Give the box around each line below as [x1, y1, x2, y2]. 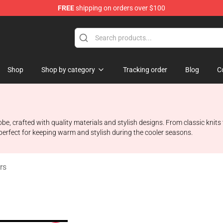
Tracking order [123, 66, 167, 74]
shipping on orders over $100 [74, 4, 165, 12]
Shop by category [41, 66, 95, 74]
